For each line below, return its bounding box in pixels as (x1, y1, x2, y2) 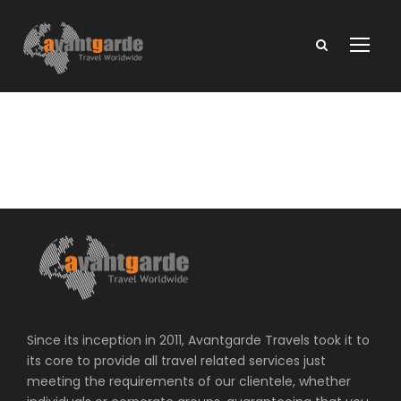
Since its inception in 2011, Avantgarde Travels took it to (27, 331, 370, 350)
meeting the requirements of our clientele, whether (27, 372, 351, 391)
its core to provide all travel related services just (27, 352, 326, 371)
